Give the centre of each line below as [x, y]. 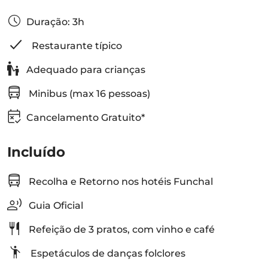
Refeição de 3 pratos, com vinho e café [121, 229]
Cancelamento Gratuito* [86, 118]
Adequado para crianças [85, 70]
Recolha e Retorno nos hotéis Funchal [120, 182]
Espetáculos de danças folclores [107, 253]
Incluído [36, 152]
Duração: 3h [55, 22]
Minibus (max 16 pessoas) [88, 94]
